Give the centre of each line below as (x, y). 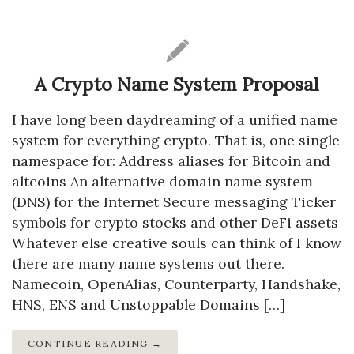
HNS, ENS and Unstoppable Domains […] (149, 305)
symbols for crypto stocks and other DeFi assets (175, 223)
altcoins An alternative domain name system (162, 182)
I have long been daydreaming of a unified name (175, 120)
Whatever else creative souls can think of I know (177, 243)
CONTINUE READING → (95, 344)
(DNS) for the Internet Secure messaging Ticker (174, 202)
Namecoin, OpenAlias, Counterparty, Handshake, (176, 284)
